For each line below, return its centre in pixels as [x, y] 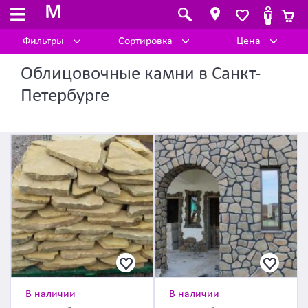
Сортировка [147, 41]
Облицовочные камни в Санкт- [141, 75]
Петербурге [65, 97]
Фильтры [44, 41]
